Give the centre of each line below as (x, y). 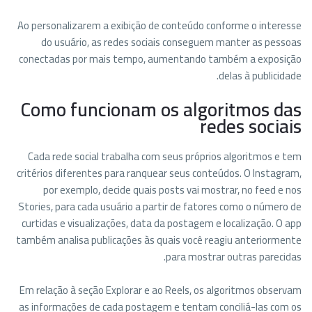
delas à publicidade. (260, 76)
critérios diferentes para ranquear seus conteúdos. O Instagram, (159, 173)
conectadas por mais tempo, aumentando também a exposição (160, 59)
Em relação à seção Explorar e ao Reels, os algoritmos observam (161, 290)
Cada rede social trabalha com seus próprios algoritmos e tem (165, 156)
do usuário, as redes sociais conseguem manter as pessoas (171, 42)
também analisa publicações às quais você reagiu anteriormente (159, 240)
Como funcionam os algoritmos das (161, 109)
